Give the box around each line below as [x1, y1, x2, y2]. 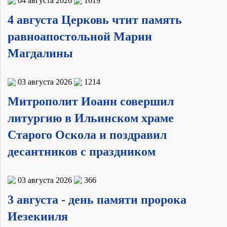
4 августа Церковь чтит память [8, 13, 182, 27]
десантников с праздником [8, 145, 156, 158]
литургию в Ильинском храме [8, 111, 174, 125]
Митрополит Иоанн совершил [8, 95, 174, 108]
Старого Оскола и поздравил [8, 128, 167, 141]
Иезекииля [8, 209, 68, 223]
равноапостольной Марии [8, 30, 152, 44]
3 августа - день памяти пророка [8, 193, 186, 206]
